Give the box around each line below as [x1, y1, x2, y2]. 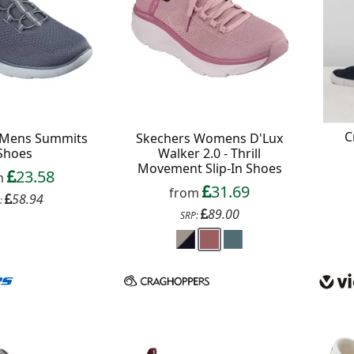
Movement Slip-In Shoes [137, 160, 282, 178]
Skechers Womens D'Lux [136, 130, 284, 148]
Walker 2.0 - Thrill [158, 145, 262, 163]
